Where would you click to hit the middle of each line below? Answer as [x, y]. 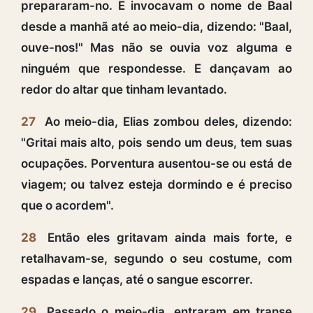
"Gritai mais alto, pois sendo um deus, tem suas [156, 142]
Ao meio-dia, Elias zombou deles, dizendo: [166, 121]
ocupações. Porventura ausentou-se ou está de [156, 163]
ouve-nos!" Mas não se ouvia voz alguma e [156, 47]
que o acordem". [67, 205]
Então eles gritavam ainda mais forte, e [166, 237]
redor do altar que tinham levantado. [124, 89]
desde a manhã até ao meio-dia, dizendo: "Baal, [156, 26]
